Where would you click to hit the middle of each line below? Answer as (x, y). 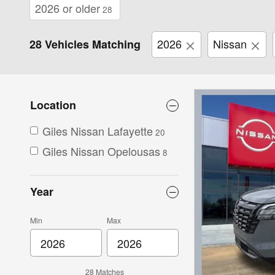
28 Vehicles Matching (85, 44)
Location (53, 105)
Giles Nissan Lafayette (98, 131)
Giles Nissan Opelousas (101, 151)
